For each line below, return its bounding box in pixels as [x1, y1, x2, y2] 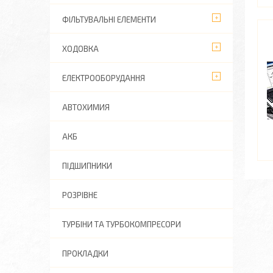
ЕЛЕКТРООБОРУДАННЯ [62, 73, 145, 83]
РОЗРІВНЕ [62, 190, 97, 200]
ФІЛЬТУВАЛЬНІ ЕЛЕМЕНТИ [62, 15, 156, 24]
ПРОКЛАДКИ [62, 249, 108, 258]
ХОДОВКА [62, 44, 99, 54]
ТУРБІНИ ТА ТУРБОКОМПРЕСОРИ [62, 219, 181, 229]
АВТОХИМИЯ [62, 102, 110, 112]
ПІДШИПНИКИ [62, 161, 112, 171]
